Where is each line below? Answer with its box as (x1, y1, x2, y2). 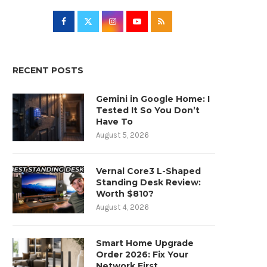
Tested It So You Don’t (96, 104, 200, 116)
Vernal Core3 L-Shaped (96, 165, 201, 176)
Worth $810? (96, 188, 154, 199)
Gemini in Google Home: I (96, 93, 210, 104)
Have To (96, 116, 133, 127)
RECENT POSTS (13, 64, 83, 76)
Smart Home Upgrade (96, 237, 194, 249)
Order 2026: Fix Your (96, 249, 188, 260)
